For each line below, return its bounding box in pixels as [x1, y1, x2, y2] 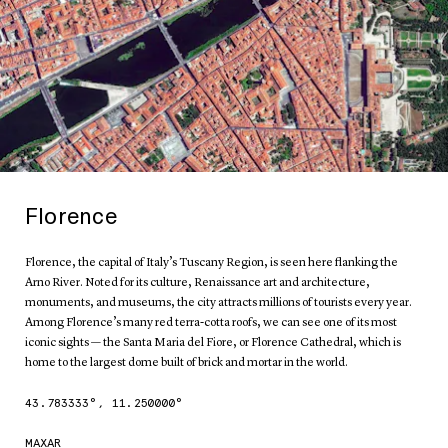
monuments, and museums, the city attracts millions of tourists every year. [25, 297, 412, 309]
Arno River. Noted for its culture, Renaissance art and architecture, [25, 277, 370, 289]
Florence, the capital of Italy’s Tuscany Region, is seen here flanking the [25, 257, 398, 269]
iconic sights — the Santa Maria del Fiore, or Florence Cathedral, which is [25, 337, 401, 349]
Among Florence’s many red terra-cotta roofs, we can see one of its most [25, 317, 397, 329]
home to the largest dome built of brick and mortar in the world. [25, 357, 348, 369]
